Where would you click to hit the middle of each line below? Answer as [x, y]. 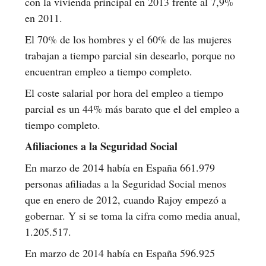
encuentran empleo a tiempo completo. [109, 71]
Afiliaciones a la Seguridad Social [101, 146]
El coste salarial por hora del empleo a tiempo [124, 92]
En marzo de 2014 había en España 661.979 [120, 167]
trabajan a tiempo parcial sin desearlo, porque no [130, 55]
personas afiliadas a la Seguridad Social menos [126, 183]
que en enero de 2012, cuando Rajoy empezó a [126, 199]
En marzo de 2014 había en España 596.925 [120, 253]
